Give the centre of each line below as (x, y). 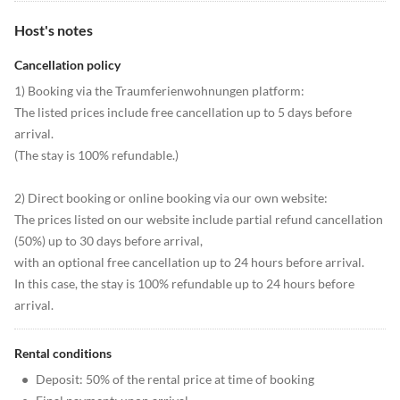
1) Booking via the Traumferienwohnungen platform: (159, 91)
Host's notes (54, 30)
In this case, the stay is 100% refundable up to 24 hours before (184, 284)
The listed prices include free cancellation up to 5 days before (183, 112)
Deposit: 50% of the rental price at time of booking (175, 379)
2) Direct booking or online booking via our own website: (171, 198)
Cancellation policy (67, 65)
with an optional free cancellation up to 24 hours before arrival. (189, 262)
